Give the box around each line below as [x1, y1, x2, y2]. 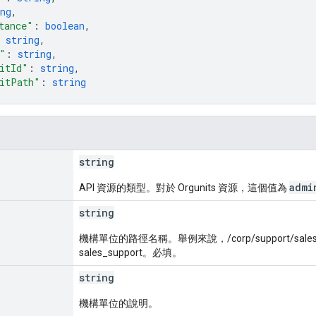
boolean [45, 18, 85, 32]
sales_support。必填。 [79, 246, 182, 258]
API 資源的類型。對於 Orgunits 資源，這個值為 [79, 181, 289, 193]
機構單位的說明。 [79, 297, 158, 309]
